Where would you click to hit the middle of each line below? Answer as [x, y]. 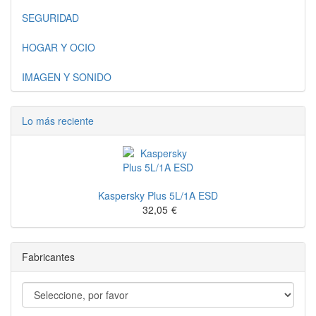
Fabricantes [48, 257]
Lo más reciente [58, 121]
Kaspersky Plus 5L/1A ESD [158, 195]
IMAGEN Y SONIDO [67, 77]
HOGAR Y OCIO [59, 47]
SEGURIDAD [50, 18]
